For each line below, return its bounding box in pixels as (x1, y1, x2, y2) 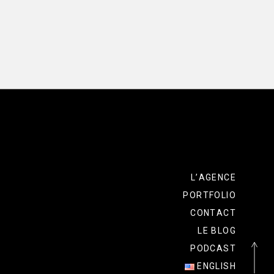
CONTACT (190, 207, 236, 218)
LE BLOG (198, 225, 236, 235)
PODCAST (190, 243, 236, 253)
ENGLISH (197, 261, 236, 271)
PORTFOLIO (183, 190, 236, 200)
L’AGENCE (190, 172, 236, 182)
